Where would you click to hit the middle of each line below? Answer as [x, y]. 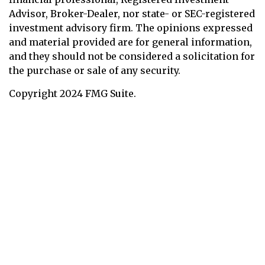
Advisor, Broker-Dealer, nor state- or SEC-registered [132, 14]
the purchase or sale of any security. [95, 70]
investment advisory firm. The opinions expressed [131, 28]
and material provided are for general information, [130, 42]
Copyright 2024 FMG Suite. [72, 93]
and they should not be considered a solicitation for [132, 56]
